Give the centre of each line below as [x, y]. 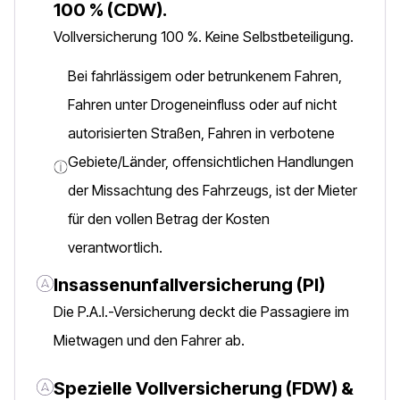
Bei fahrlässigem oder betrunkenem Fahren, [205, 76]
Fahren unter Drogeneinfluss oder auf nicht [202, 104]
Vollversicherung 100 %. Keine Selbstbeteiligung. [204, 37]
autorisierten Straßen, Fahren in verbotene [201, 133]
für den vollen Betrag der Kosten [169, 219]
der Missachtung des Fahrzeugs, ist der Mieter [212, 190]
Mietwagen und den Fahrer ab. [149, 340]
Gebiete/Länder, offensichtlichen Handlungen [211, 162]
